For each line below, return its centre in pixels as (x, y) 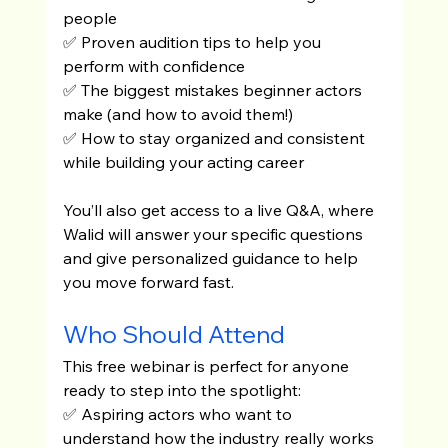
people (89, 17)
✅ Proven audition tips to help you (193, 41)
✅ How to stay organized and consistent (215, 137)
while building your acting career (183, 161)
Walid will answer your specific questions (214, 233)
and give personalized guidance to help (212, 257)
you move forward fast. (148, 281)
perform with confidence (153, 65)
